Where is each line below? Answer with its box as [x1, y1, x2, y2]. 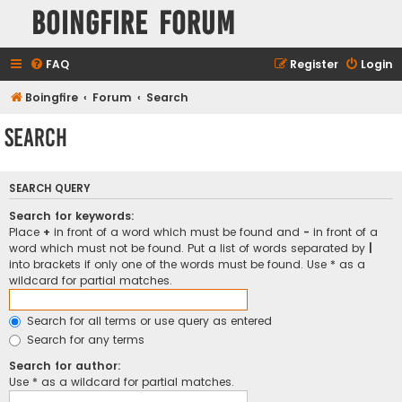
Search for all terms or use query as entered [23, 312, 272, 328]
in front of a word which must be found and [50, 223, 303, 240]
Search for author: [9, 357, 121, 373]
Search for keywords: [9, 207, 135, 223]
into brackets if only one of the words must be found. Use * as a [9, 256, 365, 272]
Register [290, 57, 338, 72]
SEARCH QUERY [9, 180, 91, 196]
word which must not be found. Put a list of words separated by [9, 240, 369, 256]
